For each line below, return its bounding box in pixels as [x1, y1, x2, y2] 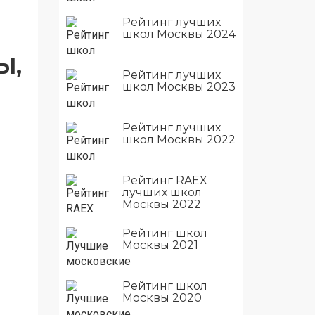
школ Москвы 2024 [122, 27, 236, 41]
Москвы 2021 [122, 238, 198, 252]
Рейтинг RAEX [122, 173, 207, 187]
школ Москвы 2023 [122, 79, 236, 94]
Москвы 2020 [122, 290, 202, 304]
